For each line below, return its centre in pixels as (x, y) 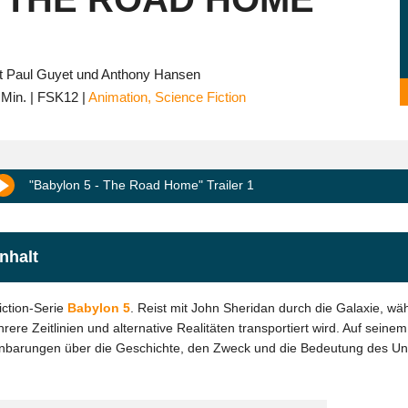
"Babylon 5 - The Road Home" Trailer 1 (142, 185)
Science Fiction (200, 98)
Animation (118, 98)
